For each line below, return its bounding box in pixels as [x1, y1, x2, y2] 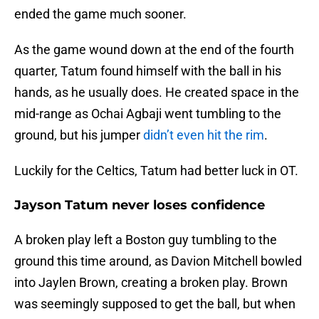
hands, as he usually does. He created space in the [14, 85, 299, 100]
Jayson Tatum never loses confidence [14, 197, 265, 214]
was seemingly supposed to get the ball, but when [14, 296, 296, 312]
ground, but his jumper [14, 127, 143, 143]
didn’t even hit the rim [143, 127, 264, 143]
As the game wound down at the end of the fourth [14, 42, 294, 58]
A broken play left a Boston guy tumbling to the [14, 232, 277, 248]
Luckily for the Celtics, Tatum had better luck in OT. [14, 163, 298, 179]
